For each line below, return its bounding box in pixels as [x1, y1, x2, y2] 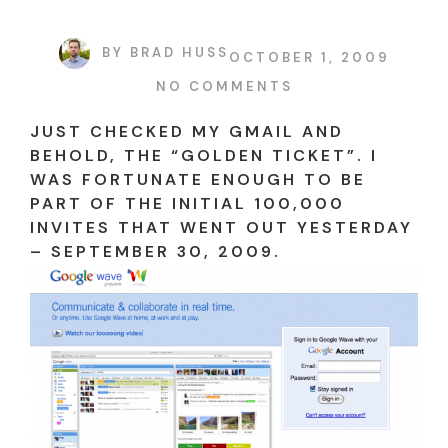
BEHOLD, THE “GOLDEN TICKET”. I [30, 144, 378, 166]
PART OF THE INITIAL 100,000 [30, 192, 345, 214]
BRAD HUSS [123, 44, 229, 62]
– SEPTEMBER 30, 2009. [30, 240, 281, 262]
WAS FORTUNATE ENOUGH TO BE [30, 168, 366, 190]
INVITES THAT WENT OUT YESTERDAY [30, 216, 413, 238]
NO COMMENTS [155, 77, 293, 95]
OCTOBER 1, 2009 [228, 48, 390, 66]
